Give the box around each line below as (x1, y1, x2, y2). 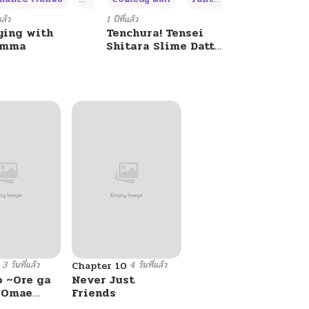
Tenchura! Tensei (106, 24, 203, 42)
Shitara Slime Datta (106, 37, 221, 55)
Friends (71, 283, 116, 301)
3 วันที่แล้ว (1, 257, 39, 272)
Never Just (71, 270, 134, 288)
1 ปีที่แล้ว (106, 12, 138, 27)
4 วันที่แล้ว (129, 257, 167, 272)
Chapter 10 (71, 258, 127, 273)
